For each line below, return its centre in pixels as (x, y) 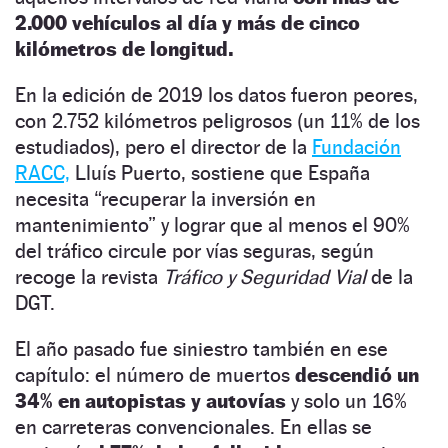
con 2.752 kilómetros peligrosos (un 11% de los (217, 120)
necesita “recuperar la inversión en (165, 198)
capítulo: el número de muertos (155, 374)
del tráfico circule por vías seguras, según (194, 250)
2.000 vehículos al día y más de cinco (187, 22)
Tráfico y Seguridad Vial (264, 276)
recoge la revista (89, 276)
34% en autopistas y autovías (150, 400)
